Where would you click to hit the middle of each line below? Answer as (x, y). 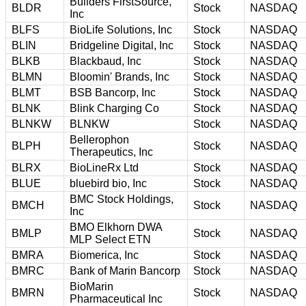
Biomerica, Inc (104, 255)
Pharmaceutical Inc (116, 298)
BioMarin (92, 286)
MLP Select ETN (110, 239)
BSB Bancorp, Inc (113, 92)
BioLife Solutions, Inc (121, 29)
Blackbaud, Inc (106, 61)
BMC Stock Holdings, (122, 199)
